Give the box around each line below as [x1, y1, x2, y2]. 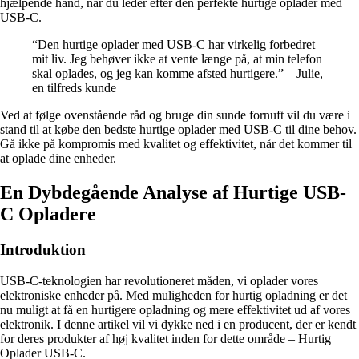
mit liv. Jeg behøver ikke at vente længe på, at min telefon [32, 52, 322, 67]
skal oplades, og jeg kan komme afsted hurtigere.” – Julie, [32, 67, 323, 81]
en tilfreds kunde [32, 81, 116, 95]
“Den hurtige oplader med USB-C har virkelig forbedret [32, 38, 315, 52]
